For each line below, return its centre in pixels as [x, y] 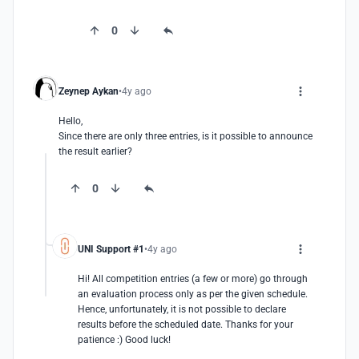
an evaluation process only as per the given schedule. [193, 294]
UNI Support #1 [111, 249]
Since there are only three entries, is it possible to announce [186, 136]
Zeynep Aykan [89, 91]
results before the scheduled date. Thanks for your [186, 325]
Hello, [71, 121]
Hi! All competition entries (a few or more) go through [193, 279]
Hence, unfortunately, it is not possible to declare [182, 309]
